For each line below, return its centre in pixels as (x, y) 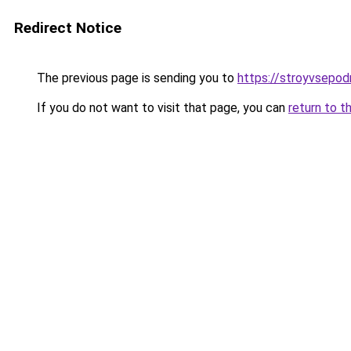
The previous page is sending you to (136, 78)
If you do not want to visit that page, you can (161, 108)
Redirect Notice (68, 28)
